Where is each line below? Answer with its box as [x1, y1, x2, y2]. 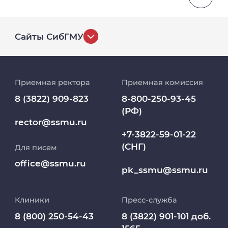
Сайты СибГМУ [15, 31, 84, 42]
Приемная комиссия [121, 78, 203, 88]
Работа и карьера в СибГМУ [30, 142, 158, 153]
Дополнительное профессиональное [30, 172, 203, 182]
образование [30, 184, 91, 194]
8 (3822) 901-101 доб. [121, 211, 211, 221]
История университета [30, 57, 136, 68]
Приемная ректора [15, 78, 91, 88]
